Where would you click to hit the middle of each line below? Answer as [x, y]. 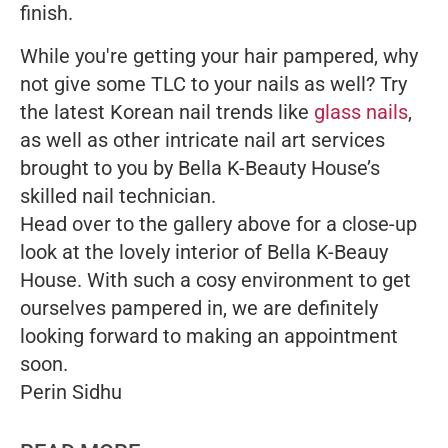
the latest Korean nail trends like [167, 112]
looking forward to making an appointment [209, 336]
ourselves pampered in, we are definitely [199, 308]
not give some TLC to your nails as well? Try [213, 84]
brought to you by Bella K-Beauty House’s [200, 168]
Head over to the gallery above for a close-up [218, 224]
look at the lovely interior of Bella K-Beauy [204, 252]
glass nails [361, 112]
